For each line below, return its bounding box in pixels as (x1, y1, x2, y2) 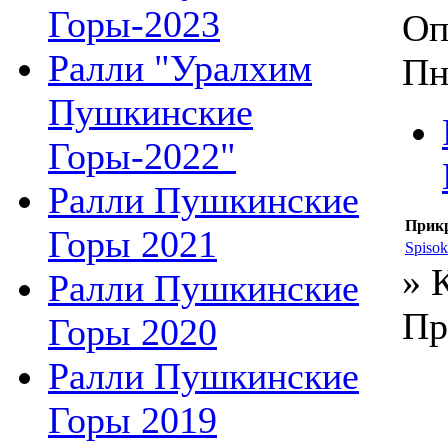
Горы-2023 (48, 2, 220, 45)
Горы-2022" (48, 134, 236, 177)
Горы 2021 (48, 222, 217, 265)
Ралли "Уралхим (48, 46, 312, 89)
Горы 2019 (48, 398, 217, 441)
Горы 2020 (48, 310, 217, 353)
